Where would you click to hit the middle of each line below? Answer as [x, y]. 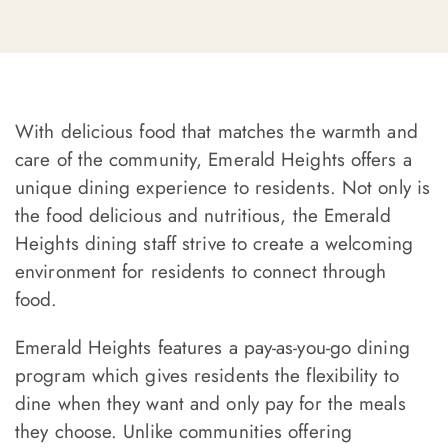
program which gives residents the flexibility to [207, 376]
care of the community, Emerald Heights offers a [213, 160]
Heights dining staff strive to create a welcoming [214, 244]
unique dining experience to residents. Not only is [223, 188]
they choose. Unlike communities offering [184, 432]
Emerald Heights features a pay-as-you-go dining [212, 348]
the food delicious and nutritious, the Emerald [203, 216]
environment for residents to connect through [201, 272]
